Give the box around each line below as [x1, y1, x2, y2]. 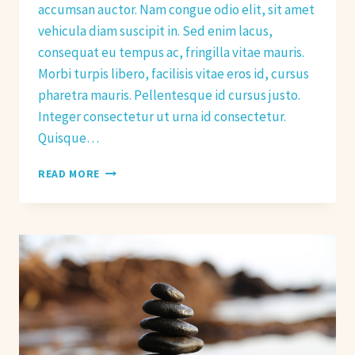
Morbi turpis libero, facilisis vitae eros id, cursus [38, 65, 309, 83]
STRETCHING [99, 180, 169, 194]
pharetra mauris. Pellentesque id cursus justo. [38, 86, 300, 105]
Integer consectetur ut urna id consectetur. [38, 108, 286, 126]
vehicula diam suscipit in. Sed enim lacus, [38, 22, 273, 40]
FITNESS [99, 230, 144, 244]
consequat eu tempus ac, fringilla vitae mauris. [38, 44, 304, 62]
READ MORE [38, 167, 101, 181]
